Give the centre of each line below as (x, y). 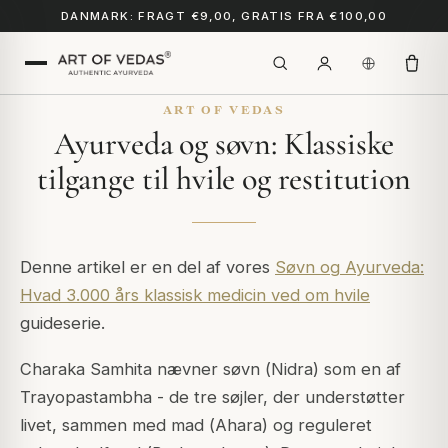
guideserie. (62, 323)
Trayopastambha (86, 397)
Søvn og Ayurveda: (349, 267)
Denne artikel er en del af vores (147, 267)
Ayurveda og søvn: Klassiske (224, 143)
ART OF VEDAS (224, 109)
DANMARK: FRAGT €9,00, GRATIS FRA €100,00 (224, 16)
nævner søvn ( (211, 369)
